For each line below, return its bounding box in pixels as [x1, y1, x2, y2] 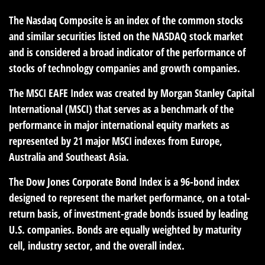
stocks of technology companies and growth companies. [9, 61, 240, 76]
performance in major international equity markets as [9, 118, 230, 132]
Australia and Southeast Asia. [9, 150, 129, 164]
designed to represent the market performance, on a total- [9, 190, 250, 205]
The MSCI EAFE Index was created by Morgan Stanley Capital [9, 86, 254, 101]
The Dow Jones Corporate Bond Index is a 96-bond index [9, 174, 240, 189]
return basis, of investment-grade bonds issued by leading [9, 206, 248, 221]
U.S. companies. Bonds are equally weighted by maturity [9, 222, 241, 237]
